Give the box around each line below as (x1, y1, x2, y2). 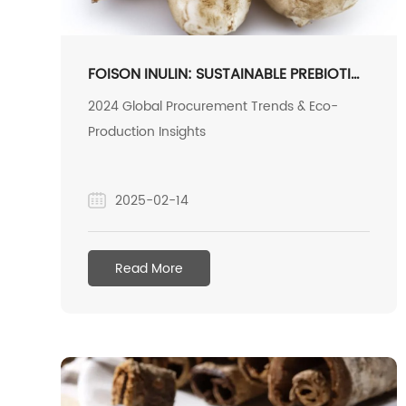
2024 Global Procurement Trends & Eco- (88, 97, 339, 115)
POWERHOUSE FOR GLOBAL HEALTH (88, 85, 332, 105)
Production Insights (88, 122, 207, 140)
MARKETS (88, 107, 153, 127)
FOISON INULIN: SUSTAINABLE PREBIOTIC (88, 63, 362, 83)
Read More (115, 259, 184, 277)
